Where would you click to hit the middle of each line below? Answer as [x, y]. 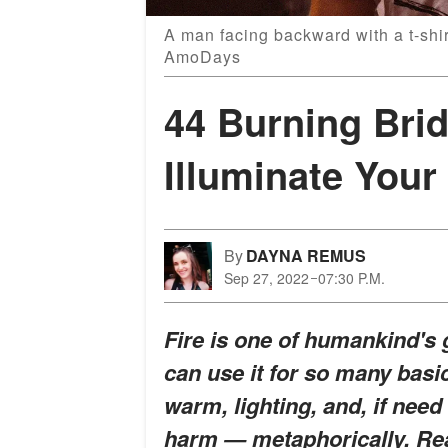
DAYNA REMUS [306, 256]
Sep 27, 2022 [266, 278]
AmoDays [202, 57]
